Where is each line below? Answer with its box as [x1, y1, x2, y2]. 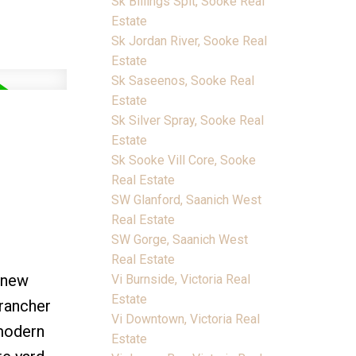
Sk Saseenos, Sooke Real [111, 72, 255, 88]
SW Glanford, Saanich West [111, 192, 262, 207]
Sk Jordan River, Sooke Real [111, 33, 268, 48]
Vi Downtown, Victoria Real [111, 311, 261, 327]
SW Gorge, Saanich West [111, 231, 249, 247]
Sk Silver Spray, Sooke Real [111, 112, 265, 128]
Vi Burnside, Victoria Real [111, 271, 251, 287]
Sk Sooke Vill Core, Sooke [111, 152, 257, 168]
